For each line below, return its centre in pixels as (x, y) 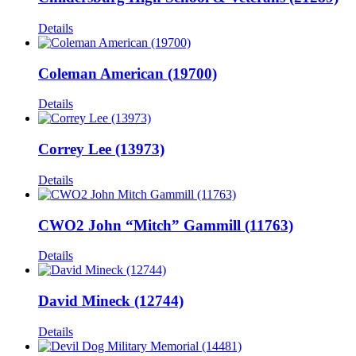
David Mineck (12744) (111, 301)
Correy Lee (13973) (101, 149)
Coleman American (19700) (128, 73)
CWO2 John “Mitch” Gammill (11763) (166, 225)
